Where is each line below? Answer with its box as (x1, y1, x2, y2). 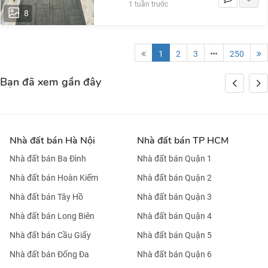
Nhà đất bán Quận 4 (137, 211, 212, 221)
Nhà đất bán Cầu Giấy (10, 230, 91, 240)
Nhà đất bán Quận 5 (137, 230, 212, 240)
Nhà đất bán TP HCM (137, 134, 229, 147)
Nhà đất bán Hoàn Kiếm (10, 173, 98, 183)
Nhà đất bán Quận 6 (137, 249, 212, 260)
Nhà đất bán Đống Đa (10, 249, 89, 260)
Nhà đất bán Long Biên (10, 211, 95, 221)
